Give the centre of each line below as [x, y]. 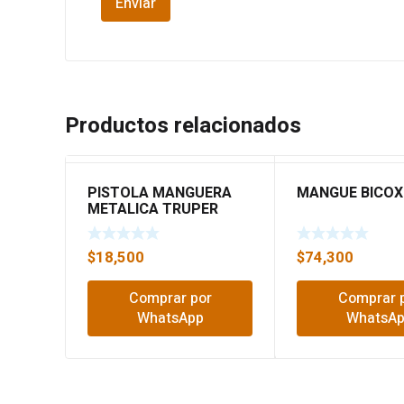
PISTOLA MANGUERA [160, 193]
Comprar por [170, 298]
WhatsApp [170, 318]
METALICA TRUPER [153, 210]
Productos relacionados [183, 126]
